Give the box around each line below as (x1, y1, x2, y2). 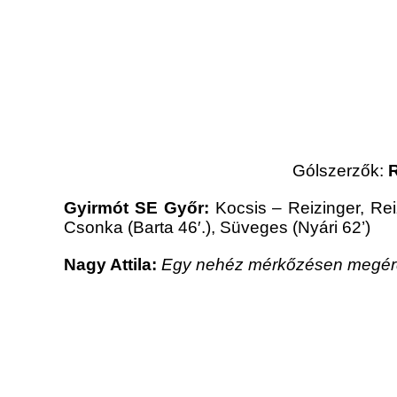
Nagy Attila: (64, 255, 157, 275)
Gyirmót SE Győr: (64, 198, 209, 218)
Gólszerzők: (292, 161, 388, 181)
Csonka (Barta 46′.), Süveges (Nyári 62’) (64, 218, 370, 237)
